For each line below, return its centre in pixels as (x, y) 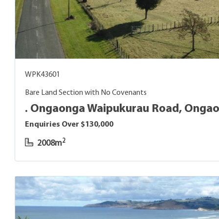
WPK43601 (43, 75)
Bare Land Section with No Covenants (86, 93)
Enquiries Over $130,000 (69, 125)
